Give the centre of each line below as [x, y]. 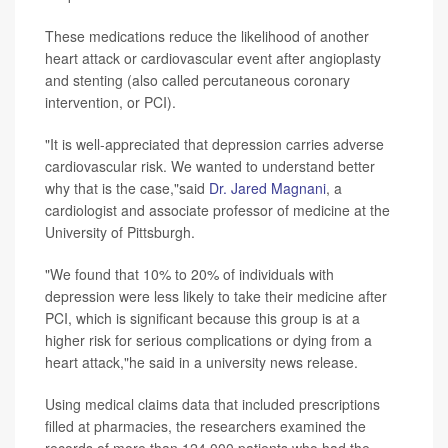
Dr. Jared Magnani [267, 187]
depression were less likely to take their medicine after [216, 295]
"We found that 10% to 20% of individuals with [189, 273]
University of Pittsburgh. [120, 231]
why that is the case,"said [127, 187]
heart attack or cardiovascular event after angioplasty [213, 57]
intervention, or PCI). [110, 101]
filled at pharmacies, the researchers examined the [205, 425]
